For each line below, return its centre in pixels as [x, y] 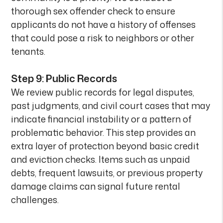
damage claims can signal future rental [96, 186]
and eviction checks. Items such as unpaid [101, 159]
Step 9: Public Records [64, 78]
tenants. [28, 51]
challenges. [35, 200]
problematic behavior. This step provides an [104, 132]
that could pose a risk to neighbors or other [103, 38]
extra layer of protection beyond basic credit [105, 146]
